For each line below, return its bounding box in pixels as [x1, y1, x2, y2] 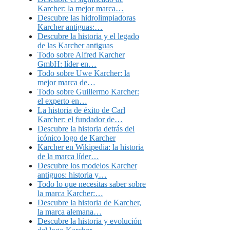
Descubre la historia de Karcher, [37, 198, 141, 207]
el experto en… [37, 96, 87, 105]
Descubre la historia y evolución [37, 216, 142, 225]
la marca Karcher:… [37, 188, 103, 198]
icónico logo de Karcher [37, 133, 116, 142]
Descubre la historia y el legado [37, 31, 139, 41]
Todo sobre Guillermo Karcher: [37, 87, 139, 96]
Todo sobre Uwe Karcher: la [37, 68, 130, 78]
